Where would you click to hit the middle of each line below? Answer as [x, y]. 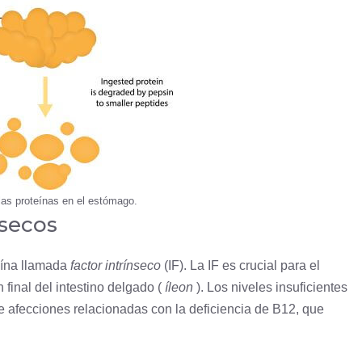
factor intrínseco [116, 266]
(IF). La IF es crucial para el [240, 266]
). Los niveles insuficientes [270, 288]
